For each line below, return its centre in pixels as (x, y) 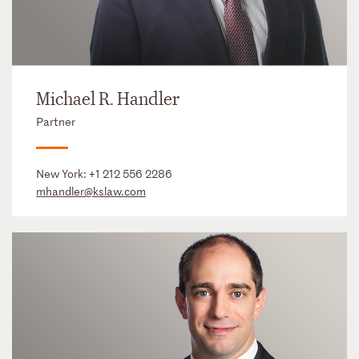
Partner (56, 121)
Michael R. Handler (108, 99)
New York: (63, 173)
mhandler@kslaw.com (91, 191)
